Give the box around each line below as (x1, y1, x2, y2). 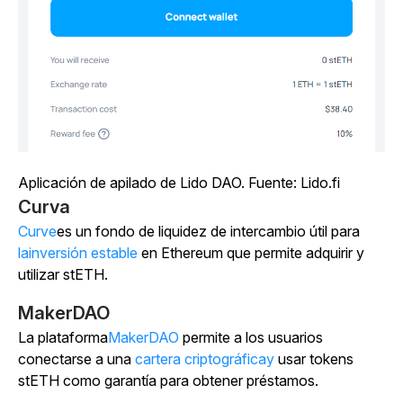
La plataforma (18, 328, 108, 347)
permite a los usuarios (179, 328, 323, 347)
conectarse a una (18, 350, 135, 369)
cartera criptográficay (135, 350, 274, 369)
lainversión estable (18, 244, 138, 263)
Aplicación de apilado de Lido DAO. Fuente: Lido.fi (18, 174, 340, 193)
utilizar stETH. (18, 265, 108, 284)
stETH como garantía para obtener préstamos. (18, 372, 318, 390)
